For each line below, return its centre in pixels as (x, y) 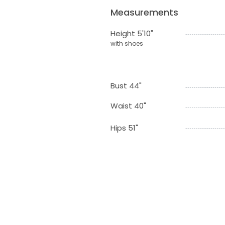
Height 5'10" (132, 34)
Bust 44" (126, 86)
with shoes (127, 44)
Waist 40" (128, 106)
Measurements (144, 13)
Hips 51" (124, 128)
